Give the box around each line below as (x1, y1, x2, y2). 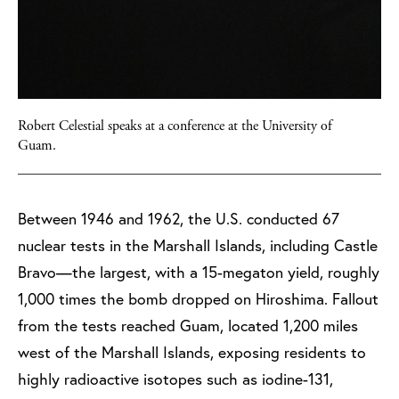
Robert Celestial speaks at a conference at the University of (18, 116, 332, 135)
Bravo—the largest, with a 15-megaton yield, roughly (18, 261, 379, 282)
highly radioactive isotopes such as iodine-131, (18, 368, 333, 389)
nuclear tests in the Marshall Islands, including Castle (18, 234, 378, 256)
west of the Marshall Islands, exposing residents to (18, 341, 366, 362)
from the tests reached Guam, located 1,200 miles (18, 314, 358, 336)
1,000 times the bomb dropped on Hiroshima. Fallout (18, 288, 379, 309)
